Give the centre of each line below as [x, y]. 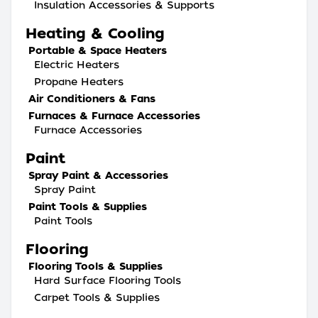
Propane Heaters [79, 82]
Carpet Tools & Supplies [97, 297]
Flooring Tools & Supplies [95, 266]
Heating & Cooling [95, 33]
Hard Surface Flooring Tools [108, 280]
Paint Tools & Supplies [88, 207]
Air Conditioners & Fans [92, 99]
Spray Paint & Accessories [98, 175]
